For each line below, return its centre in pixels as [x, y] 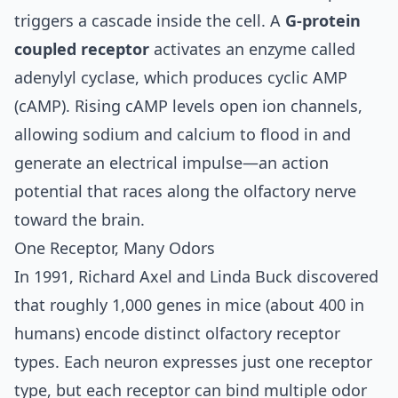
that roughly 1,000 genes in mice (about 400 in [189, 304]
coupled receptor [82, 48]
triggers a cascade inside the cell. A [150, 20]
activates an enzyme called [252, 48]
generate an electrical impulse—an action [171, 162]
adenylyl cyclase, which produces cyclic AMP [181, 77]
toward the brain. [80, 219]
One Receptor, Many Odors [115, 247]
